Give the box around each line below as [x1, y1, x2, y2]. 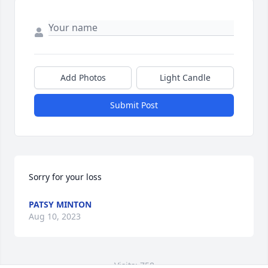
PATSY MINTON [29, 199, 92, 211]
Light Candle [160, 72, 211, 84]
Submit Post [110, 99, 158, 111]
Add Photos [60, 72, 106, 84]
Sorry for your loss [29, 171, 102, 183]
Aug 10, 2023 [29, 211, 81, 223]
